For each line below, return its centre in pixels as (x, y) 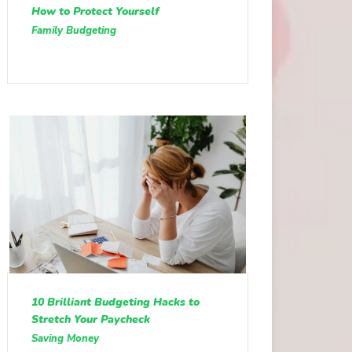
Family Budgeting (73, 30)
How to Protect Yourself (95, 11)
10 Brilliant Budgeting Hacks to (115, 302)
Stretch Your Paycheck (90, 319)
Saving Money (65, 338)
